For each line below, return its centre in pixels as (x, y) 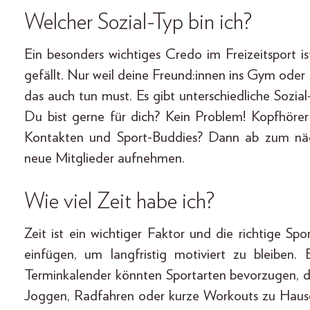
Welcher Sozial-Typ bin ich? (138, 22)
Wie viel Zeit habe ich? (119, 202)
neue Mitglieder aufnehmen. (104, 158)
